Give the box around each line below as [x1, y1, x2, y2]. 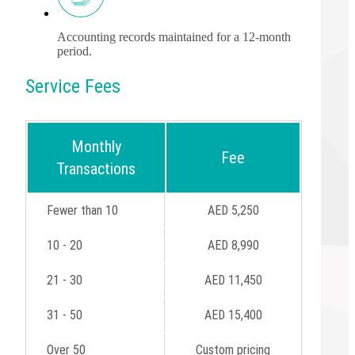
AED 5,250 [207, 202, 259, 218]
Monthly [71, 136, 121, 156]
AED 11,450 [204, 272, 262, 288]
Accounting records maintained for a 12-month [57, 29, 291, 44]
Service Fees [25, 74, 120, 97]
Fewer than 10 [47, 202, 118, 218]
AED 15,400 [204, 307, 262, 323]
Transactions [56, 158, 136, 178]
